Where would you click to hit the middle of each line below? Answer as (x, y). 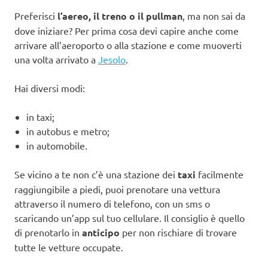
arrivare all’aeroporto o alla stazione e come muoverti (128, 45)
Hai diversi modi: (50, 88)
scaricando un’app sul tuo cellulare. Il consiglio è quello (130, 218)
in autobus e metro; (68, 131)
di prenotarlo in (48, 232)
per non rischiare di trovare (178, 232)
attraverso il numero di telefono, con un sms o (112, 204)
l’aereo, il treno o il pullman (120, 16)
